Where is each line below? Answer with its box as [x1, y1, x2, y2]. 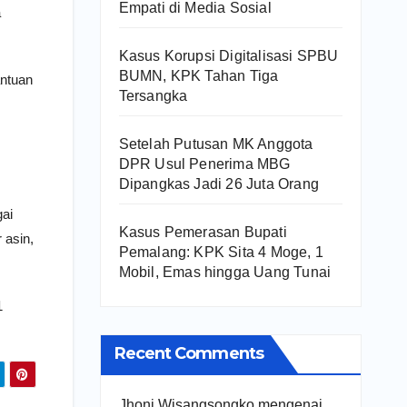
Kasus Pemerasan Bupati [118, 223, 287, 240]
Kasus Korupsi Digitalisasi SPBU [118, 47, 339, 64]
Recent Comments [114, 342, 263, 363]
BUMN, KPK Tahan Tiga [118, 67, 279, 84]
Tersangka [118, 87, 188, 104]
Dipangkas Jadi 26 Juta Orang [118, 175, 320, 192]
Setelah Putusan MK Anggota [118, 135, 313, 152]
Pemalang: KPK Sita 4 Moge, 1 [118, 243, 324, 260]
